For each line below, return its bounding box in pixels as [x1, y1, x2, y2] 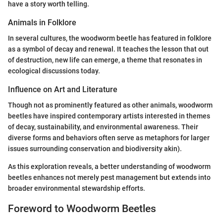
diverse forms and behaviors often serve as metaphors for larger [8, 134, 210, 142]
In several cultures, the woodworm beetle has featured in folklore [8, 34, 212, 42]
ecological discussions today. [8, 66, 100, 75]
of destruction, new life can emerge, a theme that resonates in [8, 55, 202, 64]
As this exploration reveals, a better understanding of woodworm [8, 163, 211, 170]
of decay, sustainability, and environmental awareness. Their [8, 123, 198, 131]
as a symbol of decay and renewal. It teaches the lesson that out [8, 45, 209, 53]
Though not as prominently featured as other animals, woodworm [8, 101, 213, 109]
